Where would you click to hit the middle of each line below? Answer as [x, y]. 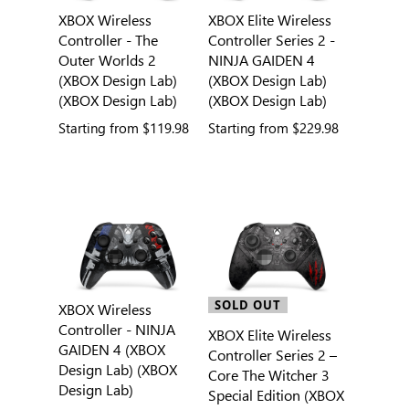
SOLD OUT [247, 305]
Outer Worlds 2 [107, 60]
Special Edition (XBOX [276, 395]
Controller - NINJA [116, 330]
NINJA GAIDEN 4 [261, 60]
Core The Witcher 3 [268, 375]
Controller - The [108, 40]
